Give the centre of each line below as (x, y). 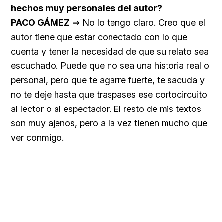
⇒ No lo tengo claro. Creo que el (138, 22)
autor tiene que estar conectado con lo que (99, 37)
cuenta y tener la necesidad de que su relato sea (110, 51)
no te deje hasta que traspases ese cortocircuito (109, 94)
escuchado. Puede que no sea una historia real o (110, 65)
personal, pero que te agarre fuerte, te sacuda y (108, 80)
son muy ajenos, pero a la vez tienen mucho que (109, 123)
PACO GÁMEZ (40, 22)
